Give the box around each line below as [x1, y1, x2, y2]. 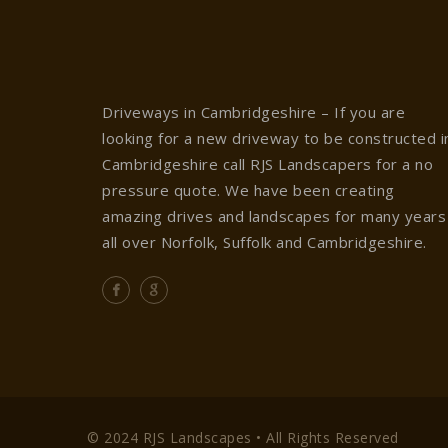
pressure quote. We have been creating [102, 180, 395, 200]
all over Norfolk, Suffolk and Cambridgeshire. [102, 232, 427, 252]
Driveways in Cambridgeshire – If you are [102, 102, 405, 122]
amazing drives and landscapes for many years [102, 206, 446, 226]
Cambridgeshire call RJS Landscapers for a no [102, 154, 433, 174]
